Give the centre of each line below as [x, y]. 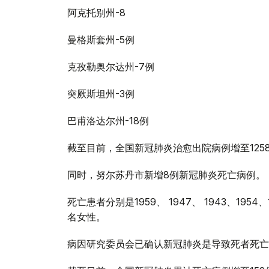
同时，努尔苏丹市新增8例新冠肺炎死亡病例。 [166, 175]
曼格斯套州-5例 [101, 40]
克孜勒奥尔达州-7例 [111, 67]
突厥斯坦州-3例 [101, 94]
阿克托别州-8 [96, 13]
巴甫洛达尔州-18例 [108, 121]
